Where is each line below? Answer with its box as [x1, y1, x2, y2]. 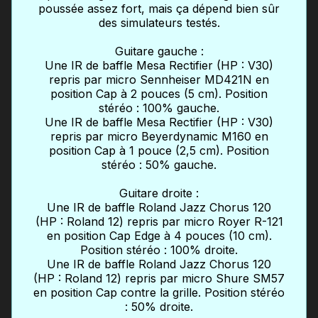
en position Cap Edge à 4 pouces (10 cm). [46, 229, 272, 243]
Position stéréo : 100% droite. [80, 243, 238, 258]
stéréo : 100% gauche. [99, 101, 219, 116]
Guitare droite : [119, 186, 199, 201]
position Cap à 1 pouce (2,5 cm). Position [49, 143, 269, 158]
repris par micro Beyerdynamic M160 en [50, 129, 268, 144]
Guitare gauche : [114, 44, 204, 59]
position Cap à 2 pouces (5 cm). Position [50, 87, 268, 102]
